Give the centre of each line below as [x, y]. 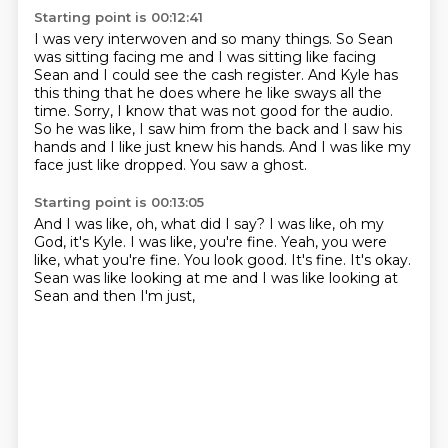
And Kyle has [352, 75]
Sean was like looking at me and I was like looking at [215, 278]
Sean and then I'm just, [114, 296]
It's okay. [380, 260]
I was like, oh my [326, 224]
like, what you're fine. [108, 260]
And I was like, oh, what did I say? [151, 224]
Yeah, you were [333, 242]
